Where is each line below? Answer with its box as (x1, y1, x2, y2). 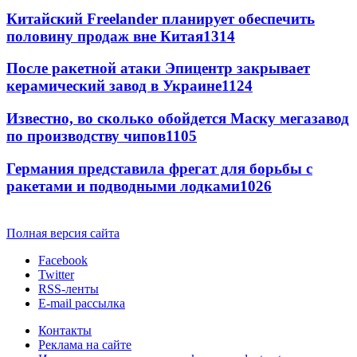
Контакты (38, 323, 92, 337)
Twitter (38, 267, 74, 281)
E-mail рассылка (38, 296, 125, 310)
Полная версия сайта (6, 226, 120, 240)
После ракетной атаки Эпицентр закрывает (6, 60, 310, 77)
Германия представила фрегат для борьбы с (6, 159, 312, 177)
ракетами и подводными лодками (6, 177, 240, 194)
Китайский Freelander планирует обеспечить (6, 10, 315, 27)
